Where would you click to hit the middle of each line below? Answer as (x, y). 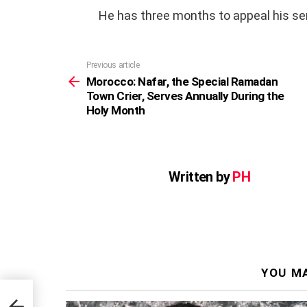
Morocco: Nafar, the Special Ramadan (182, 82)
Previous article (113, 65)
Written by (201, 177)
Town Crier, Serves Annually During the (185, 96)
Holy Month (116, 111)
